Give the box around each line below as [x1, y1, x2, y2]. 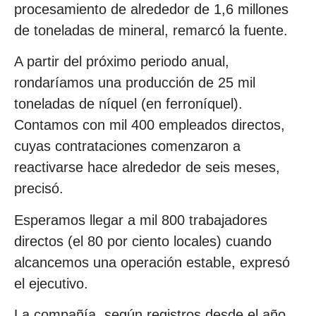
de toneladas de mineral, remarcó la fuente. [14, 22, 288, 38]
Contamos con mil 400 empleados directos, [14, 117, 285, 133]
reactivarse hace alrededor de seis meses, [14, 159, 280, 176]
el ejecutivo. [14, 275, 88, 291]
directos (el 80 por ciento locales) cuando [14, 233, 272, 249]
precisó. [14, 181, 63, 197]
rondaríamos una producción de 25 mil [14, 75, 255, 91]
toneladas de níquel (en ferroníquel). [14, 96, 243, 112]
